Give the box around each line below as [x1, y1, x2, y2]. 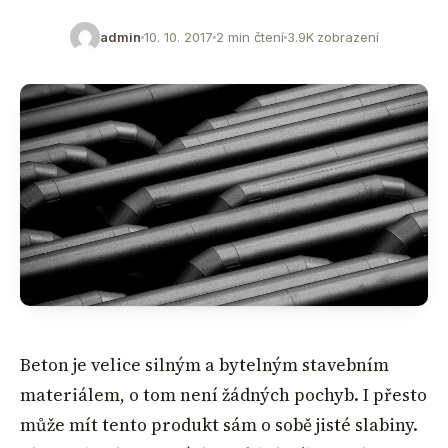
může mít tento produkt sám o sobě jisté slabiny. [20, 412, 418, 437]
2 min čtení [215, 29, 284, 45]
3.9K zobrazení [286, 29, 379, 45]
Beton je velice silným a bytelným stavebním [20, 352, 389, 377]
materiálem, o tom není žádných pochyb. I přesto [20, 382, 427, 407]
